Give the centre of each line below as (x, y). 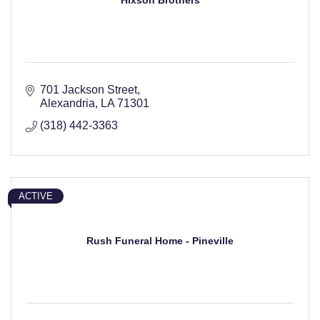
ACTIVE (36, 196)
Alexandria (67, 104)
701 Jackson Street (89, 90)
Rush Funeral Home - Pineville (160, 241)
